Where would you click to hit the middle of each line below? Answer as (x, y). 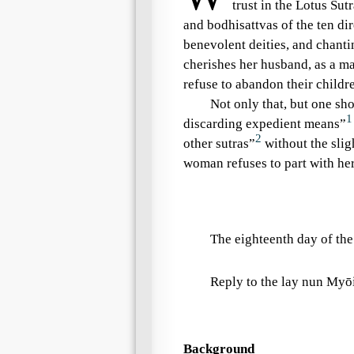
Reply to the (246, 281)
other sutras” (219, 143)
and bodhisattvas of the (250, 25)
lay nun (303, 281)
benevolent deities (235, 45)
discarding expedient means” (265, 124)
